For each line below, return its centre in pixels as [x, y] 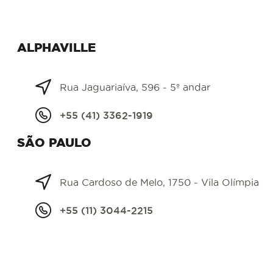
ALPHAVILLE [56, 47]
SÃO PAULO [54, 142]
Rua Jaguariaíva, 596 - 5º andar [135, 87]
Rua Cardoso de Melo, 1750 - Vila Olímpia [159, 182]
